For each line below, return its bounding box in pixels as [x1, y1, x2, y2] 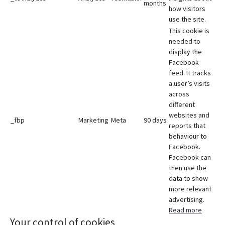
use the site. [169, 15, 206, 24]
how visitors [169, 4, 205, 13]
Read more [169, 205, 202, 214]
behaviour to [169, 132, 207, 141]
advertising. [169, 195, 204, 204]
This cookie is [169, 26, 209, 35]
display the [169, 47, 202, 56]
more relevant [169, 184, 211, 193]
